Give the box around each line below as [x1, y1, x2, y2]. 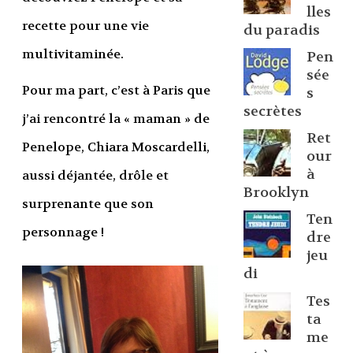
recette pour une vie [21, 17, 149, 35]
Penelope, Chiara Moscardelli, [21, 139, 210, 156]
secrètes [243, 102, 302, 121]
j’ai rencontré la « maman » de [21, 110, 210, 128]
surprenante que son [21, 195, 154, 213]
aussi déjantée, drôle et [21, 167, 169, 184]
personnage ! [21, 224, 104, 241]
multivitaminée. [21, 46, 124, 63]
